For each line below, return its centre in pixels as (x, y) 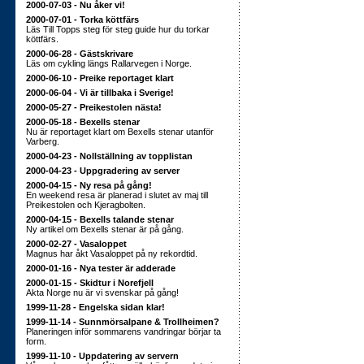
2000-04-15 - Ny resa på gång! (89, 185)
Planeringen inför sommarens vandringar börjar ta (123, 331)
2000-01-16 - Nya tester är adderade (101, 268)
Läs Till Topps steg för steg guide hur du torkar (118, 29)
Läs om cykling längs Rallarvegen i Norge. (109, 63)
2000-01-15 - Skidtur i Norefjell (90, 283)
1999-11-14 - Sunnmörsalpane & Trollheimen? (123, 322)
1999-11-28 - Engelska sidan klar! (95, 307)
